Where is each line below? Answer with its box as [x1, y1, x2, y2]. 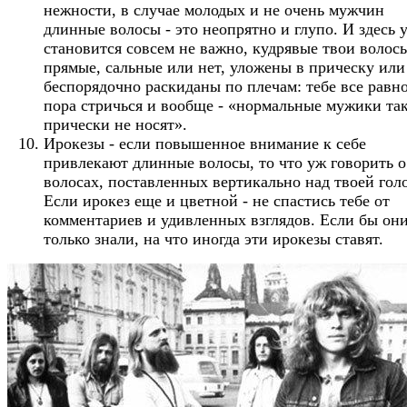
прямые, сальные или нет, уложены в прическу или [44, 57, 405, 76]
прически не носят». [44, 114, 187, 134]
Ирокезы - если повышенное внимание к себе [44, 134, 366, 153]
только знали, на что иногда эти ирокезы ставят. [44, 229, 383, 248]
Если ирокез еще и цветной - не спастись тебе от [44, 191, 390, 210]
